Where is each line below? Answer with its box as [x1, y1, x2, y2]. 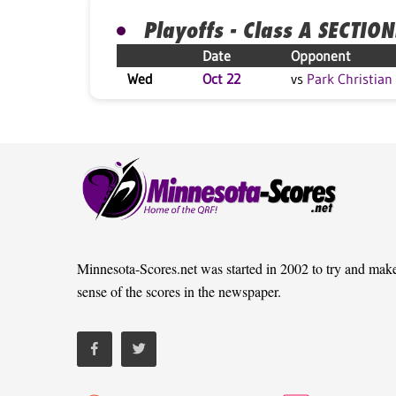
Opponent [291, 47, 351, 65]
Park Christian [307, 70, 392, 88]
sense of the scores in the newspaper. [77, 282, 281, 301]
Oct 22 [202, 70, 240, 88]
